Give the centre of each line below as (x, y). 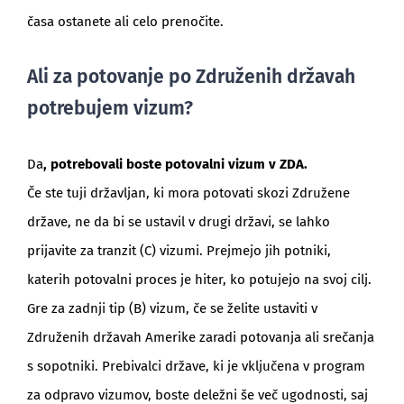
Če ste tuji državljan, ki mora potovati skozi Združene (188, 193)
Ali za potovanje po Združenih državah (191, 77)
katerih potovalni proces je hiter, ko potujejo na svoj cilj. (199, 280)
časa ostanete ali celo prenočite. (125, 22)
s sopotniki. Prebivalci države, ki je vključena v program (196, 367)
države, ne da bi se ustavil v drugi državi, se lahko (178, 222)
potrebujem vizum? (110, 109)
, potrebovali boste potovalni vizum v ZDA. (175, 165)
